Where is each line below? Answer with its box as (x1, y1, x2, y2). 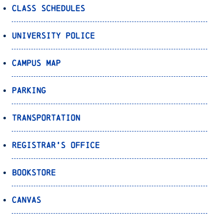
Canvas (12, 195, 41, 204)
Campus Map (12, 58, 61, 67)
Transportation (12, 112, 80, 122)
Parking (12, 85, 46, 95)
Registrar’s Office (12, 140, 100, 150)
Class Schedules (12, 3, 85, 13)
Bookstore (12, 167, 56, 177)
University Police (12, 30, 95, 40)
